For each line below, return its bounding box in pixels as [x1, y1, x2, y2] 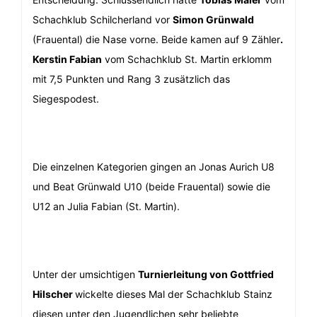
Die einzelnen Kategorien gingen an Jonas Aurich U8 [33, 161, 275, 173]
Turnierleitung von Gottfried [138, 268, 274, 281]
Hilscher [33, 288, 75, 301]
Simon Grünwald [173, 13, 254, 26]
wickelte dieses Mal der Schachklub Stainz [75, 288, 272, 301]
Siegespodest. [33, 93, 99, 105]
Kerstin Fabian [33, 53, 102, 66]
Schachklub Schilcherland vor [33, 13, 173, 26]
